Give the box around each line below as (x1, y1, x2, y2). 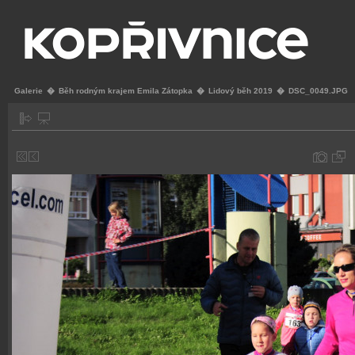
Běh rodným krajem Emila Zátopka (59, 86, 193, 95)
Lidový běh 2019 (208, 86, 273, 95)
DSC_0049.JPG (288, 86, 348, 95)
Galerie (14, 86, 43, 95)
